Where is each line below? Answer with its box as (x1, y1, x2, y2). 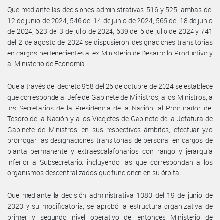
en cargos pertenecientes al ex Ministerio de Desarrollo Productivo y (7, 48, 213, 57)
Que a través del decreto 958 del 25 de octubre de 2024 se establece (7, 81, 213, 91)
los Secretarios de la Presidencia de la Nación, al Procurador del (7, 103, 213, 112)
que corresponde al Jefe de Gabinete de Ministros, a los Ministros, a (7, 92, 213, 102)
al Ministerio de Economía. (7, 58, 86, 68)
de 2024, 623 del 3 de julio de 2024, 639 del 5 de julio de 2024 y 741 (7, 26, 213, 36)
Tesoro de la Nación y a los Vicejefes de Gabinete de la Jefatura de (7, 113, 213, 123)
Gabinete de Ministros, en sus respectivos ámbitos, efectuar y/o (7, 124, 213, 134)
